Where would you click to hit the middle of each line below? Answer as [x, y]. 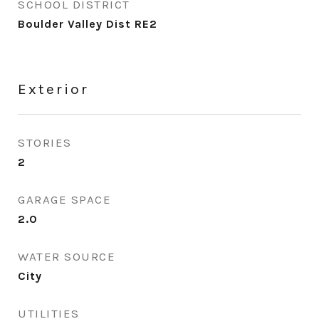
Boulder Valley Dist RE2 [88, 24]
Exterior [53, 89]
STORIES [45, 142]
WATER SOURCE [67, 256]
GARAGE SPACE [64, 199]
